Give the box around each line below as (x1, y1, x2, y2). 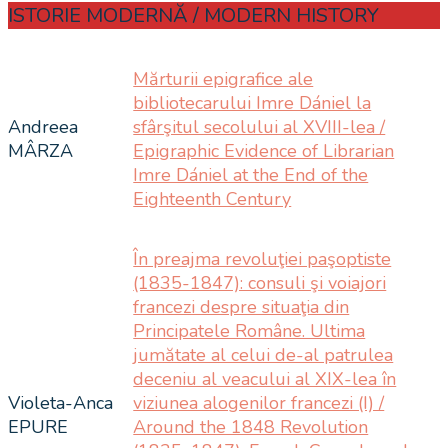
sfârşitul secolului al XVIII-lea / (133, 114, 386, 139)
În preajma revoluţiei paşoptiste (133, 246, 392, 271)
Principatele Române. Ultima (133, 318, 366, 343)
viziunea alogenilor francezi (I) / (133, 390, 385, 415)
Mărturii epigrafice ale (133, 66, 314, 91)
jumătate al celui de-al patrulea (133, 342, 394, 367)
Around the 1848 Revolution (133, 414, 369, 439)
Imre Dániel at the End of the (133, 162, 369, 187)
